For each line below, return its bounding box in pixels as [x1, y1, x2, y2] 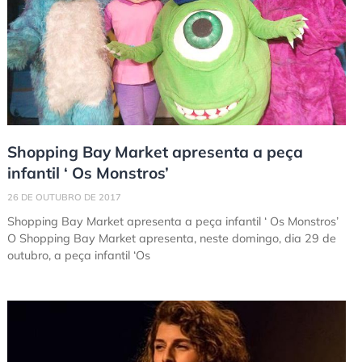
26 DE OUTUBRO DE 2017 [6, 192, 121, 204]
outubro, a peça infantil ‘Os [6, 248, 150, 263]
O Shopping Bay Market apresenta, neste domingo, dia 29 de [6, 231, 336, 246]
